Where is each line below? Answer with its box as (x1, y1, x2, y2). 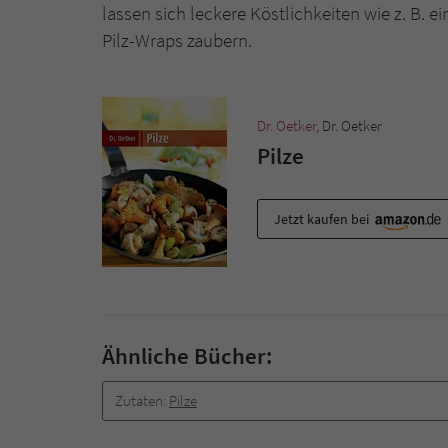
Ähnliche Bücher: (102, 341, 272, 370)
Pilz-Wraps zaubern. (102, 28, 252, 52)
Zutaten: (115, 391, 169, 410)
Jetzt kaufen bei (274, 209, 372, 228)
